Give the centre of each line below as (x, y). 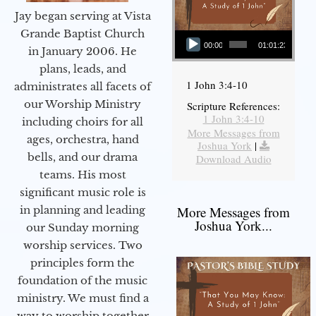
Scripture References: (233, 105)
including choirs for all (83, 122)
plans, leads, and (83, 69)
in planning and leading (83, 210)
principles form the (83, 263)
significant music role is (83, 193)
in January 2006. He (83, 51)
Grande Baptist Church (83, 34)
